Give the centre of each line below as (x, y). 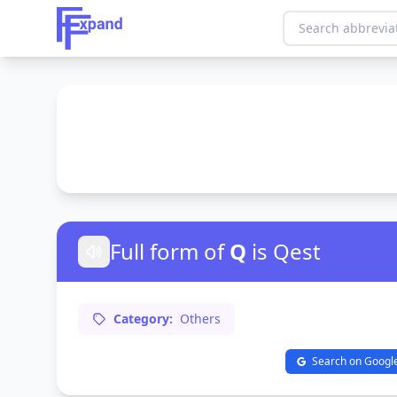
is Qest (286, 251)
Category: (143, 319)
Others (200, 319)
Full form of (167, 251)
